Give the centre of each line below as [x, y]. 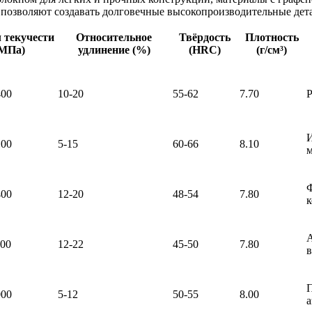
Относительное [114, 38]
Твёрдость [205, 38]
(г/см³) [272, 50]
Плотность [272, 38]
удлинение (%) [114, 50]
